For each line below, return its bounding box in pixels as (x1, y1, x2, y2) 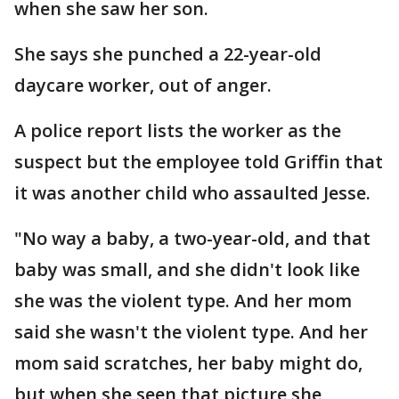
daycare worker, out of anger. (14, 73, 272, 97)
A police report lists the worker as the (14, 118, 341, 142)
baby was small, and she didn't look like (14, 257, 360, 281)
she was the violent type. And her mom (14, 289, 352, 313)
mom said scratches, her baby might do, (14, 351, 362, 375)
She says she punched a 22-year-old (14, 42, 322, 66)
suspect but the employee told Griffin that (14, 150, 383, 174)
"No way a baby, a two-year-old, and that (14, 226, 370, 250)
